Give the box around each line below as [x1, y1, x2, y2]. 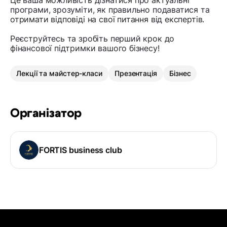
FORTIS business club [39, 145, 122, 156]
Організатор [10, 107, 82, 120]
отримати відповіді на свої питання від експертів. [10, 14, 205, 25]
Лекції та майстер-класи [16, 69, 102, 78]
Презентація [114, 69, 157, 78]
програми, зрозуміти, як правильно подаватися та [10, 5, 210, 15]
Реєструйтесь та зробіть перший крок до [10, 33, 175, 44]
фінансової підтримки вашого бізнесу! [10, 43, 160, 54]
